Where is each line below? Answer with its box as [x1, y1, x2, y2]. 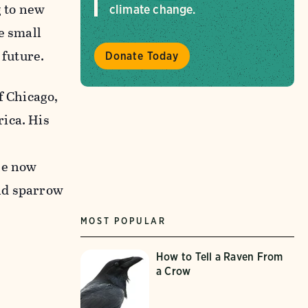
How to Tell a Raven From [155, 250, 283, 263]
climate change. [109, 2, 196, 17]
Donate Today [104, 49, 179, 63]
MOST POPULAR [80, 215, 166, 226]
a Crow [155, 264, 191, 278]
